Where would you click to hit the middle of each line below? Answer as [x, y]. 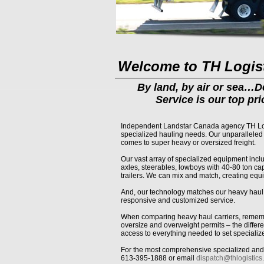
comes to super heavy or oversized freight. [188, 143]
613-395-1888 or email [158, 258]
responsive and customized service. [178, 200]
